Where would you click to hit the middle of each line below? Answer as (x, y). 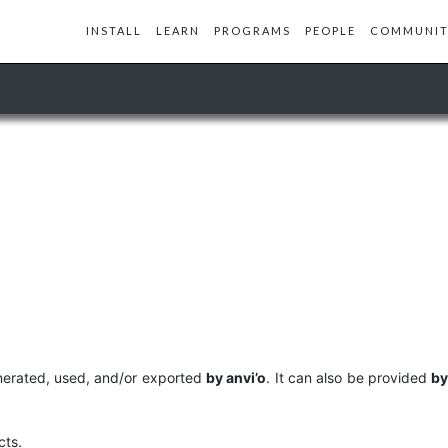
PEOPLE (330, 31)
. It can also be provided (349, 378)
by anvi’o (236, 378)
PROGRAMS (252, 31)
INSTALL (114, 31)
